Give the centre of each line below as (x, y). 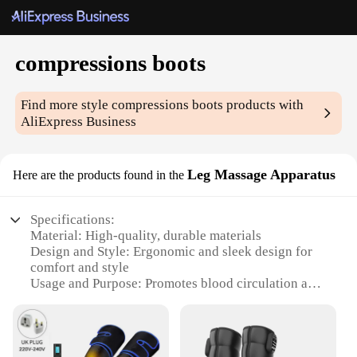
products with (264, 105)
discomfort (61, 347)
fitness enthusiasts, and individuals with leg (154, 331)
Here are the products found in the (98, 175)
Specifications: (73, 220)
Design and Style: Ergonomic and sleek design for (172, 252)
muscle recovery (77, 300)
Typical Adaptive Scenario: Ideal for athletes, (159, 316)
